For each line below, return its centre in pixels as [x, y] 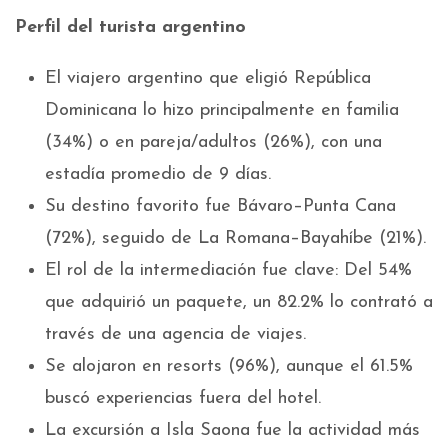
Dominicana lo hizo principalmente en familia [222, 110]
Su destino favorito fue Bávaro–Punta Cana [220, 206]
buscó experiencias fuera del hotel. [183, 398]
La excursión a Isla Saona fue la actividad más [232, 430]
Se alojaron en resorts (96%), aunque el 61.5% [229, 366]
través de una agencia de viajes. [175, 334]
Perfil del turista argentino [130, 27]
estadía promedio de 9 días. [158, 174]
